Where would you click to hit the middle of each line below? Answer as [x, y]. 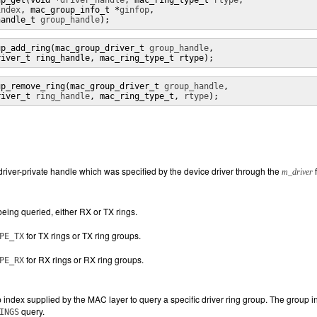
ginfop [134, 10]
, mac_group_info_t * [70, 10]
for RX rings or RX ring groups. [84, 259]
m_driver [297, 172]
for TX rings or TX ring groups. [82, 235]
